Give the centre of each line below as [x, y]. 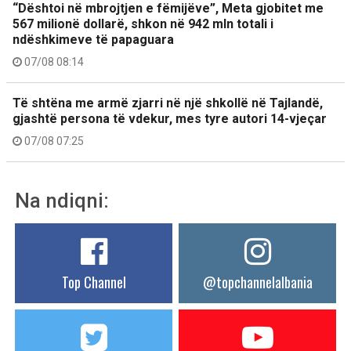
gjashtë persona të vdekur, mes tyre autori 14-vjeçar [170, 119]
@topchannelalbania [257, 282]
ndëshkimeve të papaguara [93, 40]
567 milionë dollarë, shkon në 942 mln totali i [143, 24]
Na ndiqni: [62, 201]
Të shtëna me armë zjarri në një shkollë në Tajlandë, [168, 103]
